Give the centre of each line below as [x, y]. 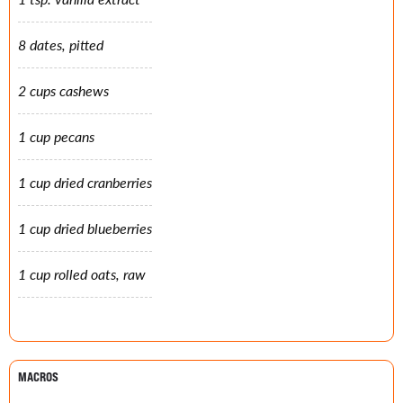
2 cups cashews [63, 91]
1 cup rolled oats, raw [82, 274]
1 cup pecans [56, 137]
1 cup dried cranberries [85, 183]
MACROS [38, 377]
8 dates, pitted [61, 45]
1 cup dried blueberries [85, 228]
